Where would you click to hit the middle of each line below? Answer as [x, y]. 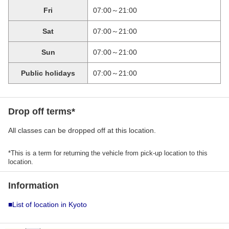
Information [33, 186]
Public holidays [48, 73]
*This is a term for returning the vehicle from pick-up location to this [108, 153]
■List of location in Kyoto [48, 204]
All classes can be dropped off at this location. [82, 130]
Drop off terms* [42, 111]
